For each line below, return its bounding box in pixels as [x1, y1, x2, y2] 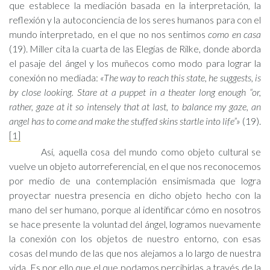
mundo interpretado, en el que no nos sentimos [9, 28, 209, 40]
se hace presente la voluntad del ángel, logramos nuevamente [9, 218, 261, 230]
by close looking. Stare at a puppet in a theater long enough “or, [9, 86, 261, 98]
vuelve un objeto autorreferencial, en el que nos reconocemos [9, 160, 261, 172]
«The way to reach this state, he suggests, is [99, 72, 262, 83]
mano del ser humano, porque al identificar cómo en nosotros [9, 204, 261, 215]
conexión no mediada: [9, 72, 100, 83]
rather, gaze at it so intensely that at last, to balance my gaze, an [9, 101, 261, 112]
